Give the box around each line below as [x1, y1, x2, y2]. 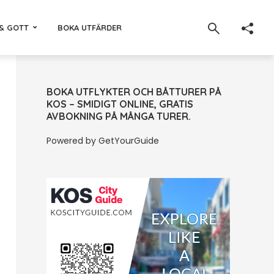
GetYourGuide [98, 135, 159, 147]
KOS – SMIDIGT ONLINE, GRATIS [46, 98, 193, 110]
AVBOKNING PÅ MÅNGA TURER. [46, 110, 191, 122]
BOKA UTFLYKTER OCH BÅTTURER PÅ [46, 86, 221, 98]
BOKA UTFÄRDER [57, 22, 122, 32]
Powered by [46, 135, 98, 147]
